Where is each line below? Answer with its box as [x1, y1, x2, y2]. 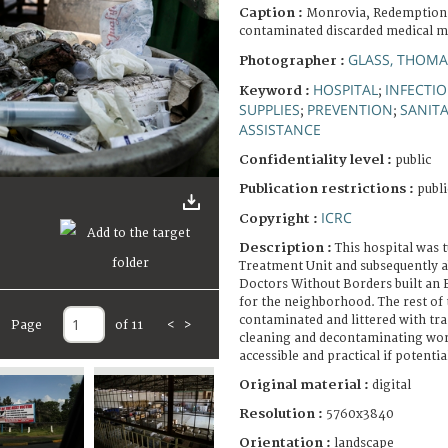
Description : [239, 239, 335, 256]
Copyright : [239, 210, 321, 227]
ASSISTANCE [239, 119, 321, 139]
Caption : [239, 4, 306, 21]
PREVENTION [307, 99, 393, 119]
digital [372, 377, 411, 393]
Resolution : [239, 405, 323, 422]
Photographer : [239, 52, 348, 69]
